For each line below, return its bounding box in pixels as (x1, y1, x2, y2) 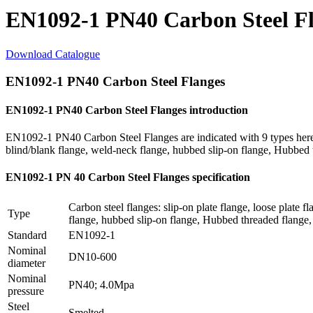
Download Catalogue (6, 48, 100, 60)
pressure (8, 284, 44, 297)
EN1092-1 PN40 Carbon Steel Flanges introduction (6, 103, 248, 116)
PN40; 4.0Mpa (68, 278, 134, 291)
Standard (8, 228, 47, 241)
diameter (8, 256, 45, 269)
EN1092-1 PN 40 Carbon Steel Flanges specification (6, 171, 250, 184)
